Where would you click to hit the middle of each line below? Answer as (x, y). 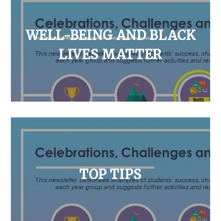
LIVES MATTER (110, 54)
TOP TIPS (110, 174)
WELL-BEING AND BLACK (110, 35)
